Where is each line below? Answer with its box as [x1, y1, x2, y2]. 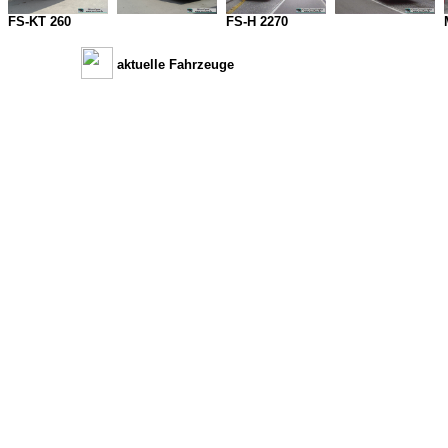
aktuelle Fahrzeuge [117, 57, 234, 72]
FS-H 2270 [226, 14, 288, 29]
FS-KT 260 [8, 14, 71, 29]
